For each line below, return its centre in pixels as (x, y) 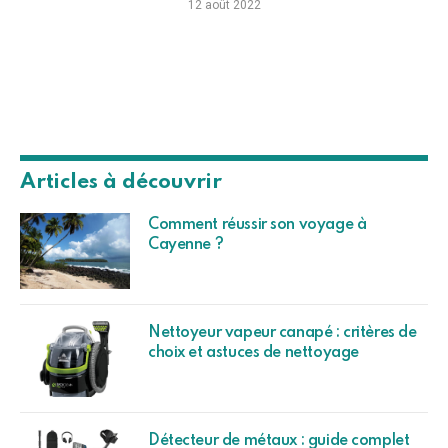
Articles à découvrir (121, 182)
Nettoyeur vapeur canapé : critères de (282, 332)
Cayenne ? (186, 244)
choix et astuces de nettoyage (253, 352)
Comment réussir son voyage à (257, 224)
